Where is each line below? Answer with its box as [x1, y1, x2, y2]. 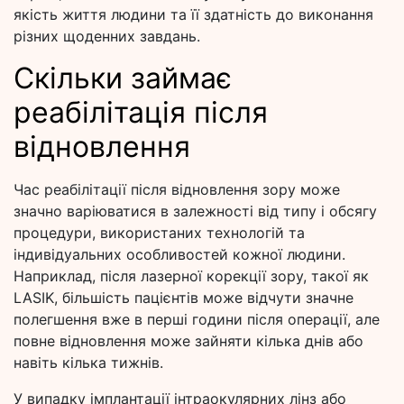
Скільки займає [14, 60, 232, 96]
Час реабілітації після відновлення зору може [14, 180, 340, 199]
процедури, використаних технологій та [14, 224, 305, 243]
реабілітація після [14, 95, 268, 131]
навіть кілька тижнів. [14, 353, 163, 372]
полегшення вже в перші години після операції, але [14, 310, 380, 329]
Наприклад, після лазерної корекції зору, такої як [14, 267, 369, 286]
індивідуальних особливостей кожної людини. [14, 245, 345, 264]
